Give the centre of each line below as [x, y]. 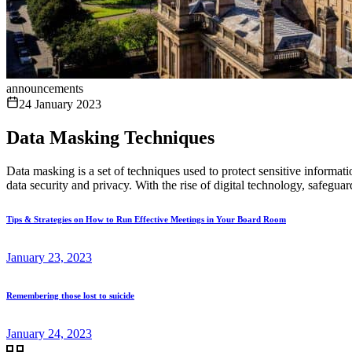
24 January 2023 [60, 104]
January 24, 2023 [49, 333]
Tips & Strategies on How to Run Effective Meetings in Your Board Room [146, 219]
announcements [45, 88]
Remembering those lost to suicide [70, 295]
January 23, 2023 [49, 257]
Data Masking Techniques [110, 137]
